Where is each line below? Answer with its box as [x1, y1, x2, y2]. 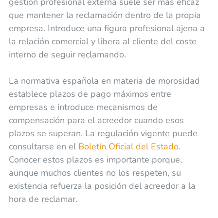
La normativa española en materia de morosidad [8, 75, 200, 87]
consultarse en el [8, 141, 78, 153]
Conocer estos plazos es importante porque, [8, 154, 182, 166]
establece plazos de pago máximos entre [8, 88, 171, 100]
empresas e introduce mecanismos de [8, 101, 158, 113]
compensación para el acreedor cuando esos [8, 114, 184, 127]
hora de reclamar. [8, 193, 77, 205]
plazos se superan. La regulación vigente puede [8, 127, 198, 140]
